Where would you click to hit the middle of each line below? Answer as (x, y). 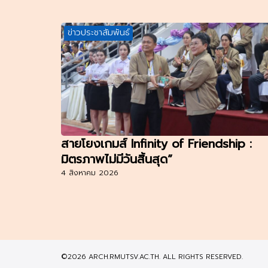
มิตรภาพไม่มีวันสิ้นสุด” (117, 159)
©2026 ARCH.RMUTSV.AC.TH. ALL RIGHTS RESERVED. (152, 257)
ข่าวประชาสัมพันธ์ (98, 33)
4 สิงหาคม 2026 (90, 173)
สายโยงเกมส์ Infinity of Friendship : (156, 144)
